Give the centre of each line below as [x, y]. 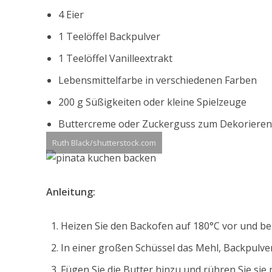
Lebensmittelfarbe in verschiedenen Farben [157, 80]
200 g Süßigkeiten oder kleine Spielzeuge [152, 102]
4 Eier [71, 15]
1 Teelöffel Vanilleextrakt [115, 59]
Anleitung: [70, 192]
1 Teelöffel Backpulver [109, 37]
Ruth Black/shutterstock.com [104, 143]
